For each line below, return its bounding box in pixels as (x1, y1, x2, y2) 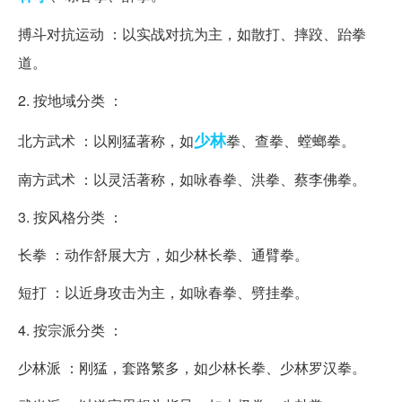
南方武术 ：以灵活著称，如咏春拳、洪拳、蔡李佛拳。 (18, 168, 366, 189)
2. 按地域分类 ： (18, 89, 123, 110)
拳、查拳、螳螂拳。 (226, 129, 355, 151)
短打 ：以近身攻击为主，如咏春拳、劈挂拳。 (18, 281, 309, 302)
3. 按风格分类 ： (18, 205, 123, 227)
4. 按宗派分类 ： (18, 319, 123, 340)
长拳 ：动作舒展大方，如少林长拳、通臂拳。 (18, 243, 309, 265)
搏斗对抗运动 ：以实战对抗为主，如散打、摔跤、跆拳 (18, 22, 366, 44)
